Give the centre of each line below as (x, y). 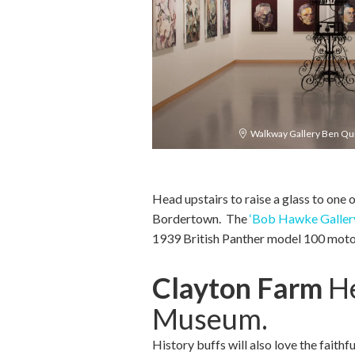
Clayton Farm (237, 287)
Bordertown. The (201, 218)
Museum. (210, 318)
